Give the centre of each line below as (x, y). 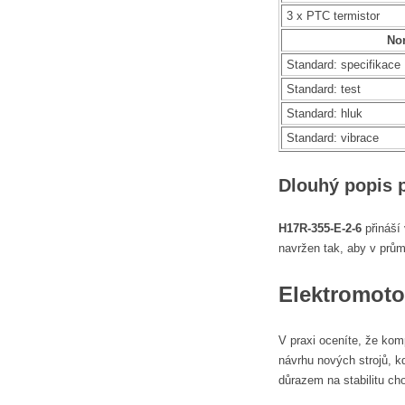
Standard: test (324, 89)
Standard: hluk (325, 113)
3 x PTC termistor (333, 15)
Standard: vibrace (333, 137)
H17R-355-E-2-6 (320, 229)
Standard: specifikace (344, 64)
